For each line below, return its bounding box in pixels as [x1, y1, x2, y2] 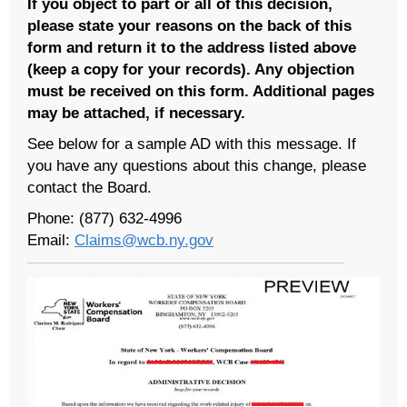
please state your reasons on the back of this [27, 15, 352, 35]
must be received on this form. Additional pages [27, 81, 374, 100]
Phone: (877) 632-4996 [27, 208, 182, 227]
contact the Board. [27, 177, 152, 196]
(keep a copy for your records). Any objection [27, 59, 354, 78]
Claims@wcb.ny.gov [74, 230, 213, 249]
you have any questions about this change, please [27, 155, 366, 174]
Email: [27, 230, 74, 249]
